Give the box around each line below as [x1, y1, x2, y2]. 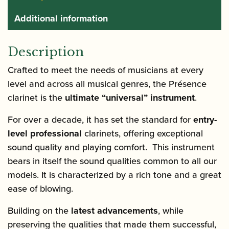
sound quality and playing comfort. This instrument [8, 141, 215, 154]
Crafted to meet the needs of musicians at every [8, 63, 203, 77]
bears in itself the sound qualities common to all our [8, 154, 217, 168]
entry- [193, 113, 217, 127]
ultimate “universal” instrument [65, 91, 195, 105]
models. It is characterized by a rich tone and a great [8, 168, 221, 182]
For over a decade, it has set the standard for [8, 113, 193, 127]
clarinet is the [8, 91, 65, 105]
